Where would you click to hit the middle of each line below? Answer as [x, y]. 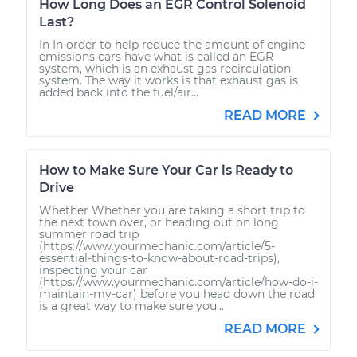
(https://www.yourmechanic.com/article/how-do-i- [178, 282]
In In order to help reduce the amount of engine [172, 44]
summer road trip [89, 234]
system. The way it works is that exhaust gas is [169, 80]
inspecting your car [93, 270]
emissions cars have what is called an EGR [156, 56]
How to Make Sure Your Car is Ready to [166, 170]
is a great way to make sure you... [131, 306]
